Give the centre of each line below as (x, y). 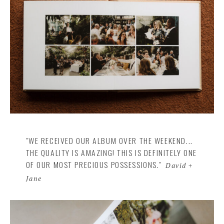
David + (179, 165)
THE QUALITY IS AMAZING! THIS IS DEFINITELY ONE (111, 152)
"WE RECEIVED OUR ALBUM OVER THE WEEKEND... (109, 140)
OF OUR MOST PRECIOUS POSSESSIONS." (94, 164)
